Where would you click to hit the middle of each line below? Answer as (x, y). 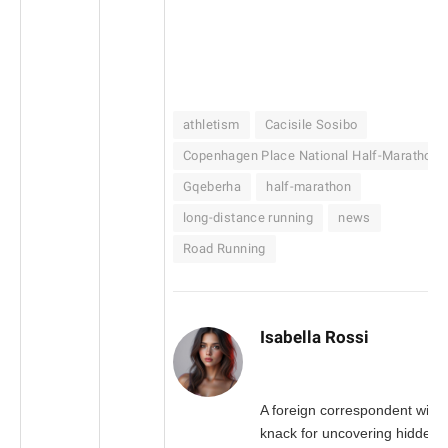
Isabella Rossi (314, 336)
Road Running (224, 249)
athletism (211, 125)
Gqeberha (212, 187)
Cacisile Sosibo (311, 125)
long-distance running (248, 218)
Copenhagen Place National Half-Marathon (311, 156)
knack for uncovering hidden (349, 432)
